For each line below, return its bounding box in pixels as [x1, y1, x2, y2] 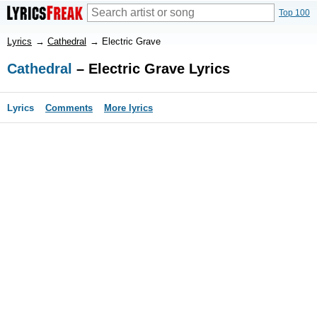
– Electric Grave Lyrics [72, 61, 230, 76]
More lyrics [104, 103, 153, 113]
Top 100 [279, 8, 310, 18]
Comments [45, 103, 93, 113]
